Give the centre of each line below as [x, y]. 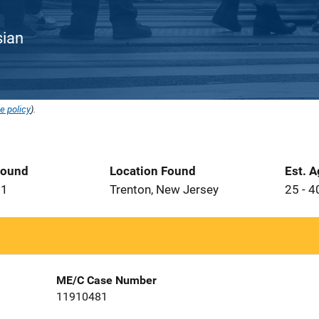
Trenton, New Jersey [164, 189]
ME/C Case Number [106, 280]
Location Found [153, 171]
